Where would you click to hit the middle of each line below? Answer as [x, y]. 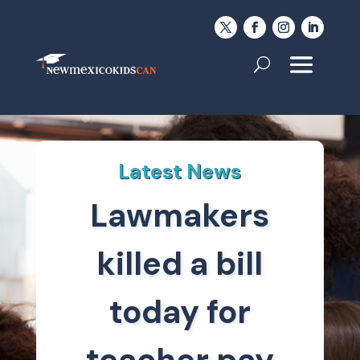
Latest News [180, 172]
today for [180, 312]
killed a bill [180, 264]
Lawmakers [180, 215]
